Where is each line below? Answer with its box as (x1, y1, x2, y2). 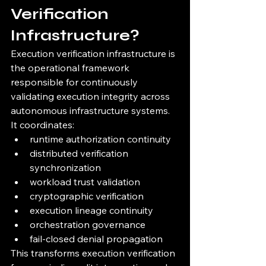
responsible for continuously (11, 76, 140, 88)
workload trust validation (30, 176, 140, 188)
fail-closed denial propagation (30, 233, 163, 245)
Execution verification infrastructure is (11, 47, 178, 60)
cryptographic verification (30, 190, 144, 202)
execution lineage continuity (30, 204, 153, 217)
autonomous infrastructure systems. (11, 104, 170, 117)
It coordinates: (11, 119, 74, 131)
